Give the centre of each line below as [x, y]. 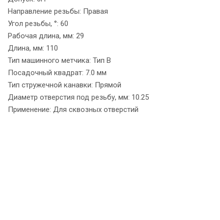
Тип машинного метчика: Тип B [59, 60]
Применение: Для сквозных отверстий [73, 109]
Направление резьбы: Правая [58, 11]
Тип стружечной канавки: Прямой [65, 85]
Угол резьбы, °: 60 [38, 23]
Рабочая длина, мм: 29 [46, 36]
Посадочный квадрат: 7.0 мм [57, 72]
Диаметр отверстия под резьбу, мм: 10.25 [78, 97]
